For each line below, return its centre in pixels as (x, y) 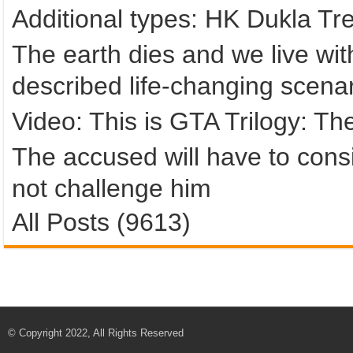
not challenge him (111, 188)
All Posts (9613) (101, 222)
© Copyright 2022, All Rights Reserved (95, 333)
